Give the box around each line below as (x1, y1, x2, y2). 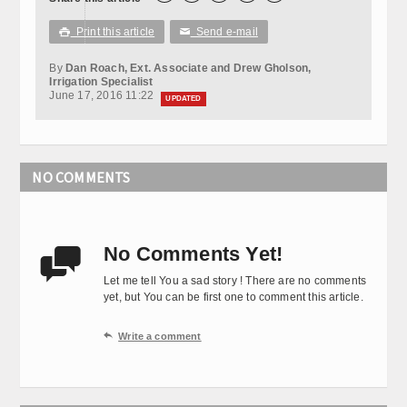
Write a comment (118, 330, 202, 342)
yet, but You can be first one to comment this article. (104, 290, 363, 303)
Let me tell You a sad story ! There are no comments (104, 273, 367, 287)
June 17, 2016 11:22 (49, 88, 157, 102)
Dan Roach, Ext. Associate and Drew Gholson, (65, 61, 312, 74)
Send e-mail (190, 25, 258, 38)
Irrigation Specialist (49, 74, 154, 88)
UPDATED (165, 94, 202, 103)
